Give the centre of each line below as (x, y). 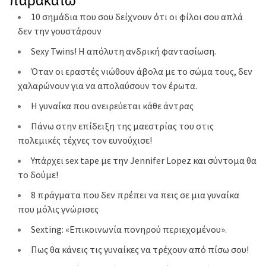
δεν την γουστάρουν (60, 31)
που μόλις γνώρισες (58, 209)
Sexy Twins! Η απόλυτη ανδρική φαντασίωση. (123, 51)
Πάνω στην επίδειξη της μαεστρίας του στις (122, 126)
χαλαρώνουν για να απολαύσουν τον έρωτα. (107, 86)
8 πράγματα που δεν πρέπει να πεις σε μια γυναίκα (135, 195)
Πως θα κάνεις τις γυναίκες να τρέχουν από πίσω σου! (140, 250)
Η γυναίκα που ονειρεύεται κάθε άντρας (112, 106)
